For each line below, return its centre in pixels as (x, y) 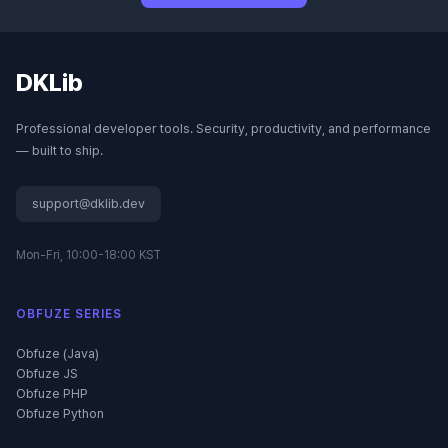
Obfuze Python (60, 413)
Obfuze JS (47, 373)
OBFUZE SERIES (69, 314)
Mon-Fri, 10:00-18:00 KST (88, 255)
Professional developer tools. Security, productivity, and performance (223, 128)
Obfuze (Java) (57, 353)
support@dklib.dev (88, 203)
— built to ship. (59, 150)
